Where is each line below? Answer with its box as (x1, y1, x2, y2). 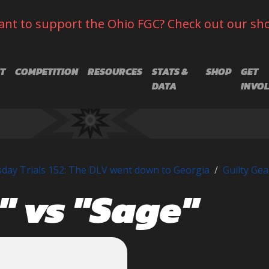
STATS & (151, 64, 188, 79)
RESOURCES (87, 64, 142, 79)
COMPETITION (14, 64, 78, 79)
